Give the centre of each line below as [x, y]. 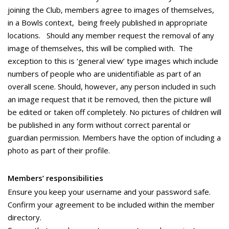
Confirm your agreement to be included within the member [111, 204]
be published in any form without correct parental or [99, 125]
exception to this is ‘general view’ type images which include [113, 61]
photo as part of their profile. [59, 150]
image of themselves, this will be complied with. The [100, 48]
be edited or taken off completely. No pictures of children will [114, 112]
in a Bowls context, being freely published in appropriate [108, 22]
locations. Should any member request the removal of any [111, 35]
